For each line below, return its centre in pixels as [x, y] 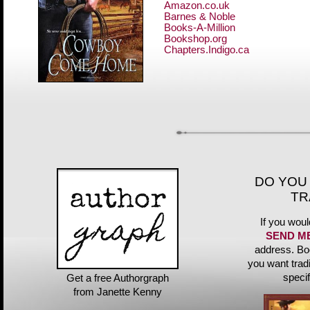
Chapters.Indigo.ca [207, 50]
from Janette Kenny [118, 292]
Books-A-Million [200, 28]
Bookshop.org [195, 39]
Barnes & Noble [200, 17]
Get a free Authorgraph [118, 278]
